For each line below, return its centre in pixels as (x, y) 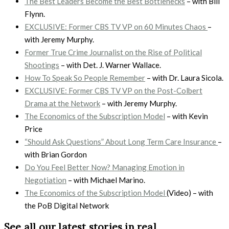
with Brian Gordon (56, 154)
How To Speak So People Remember (85, 77)
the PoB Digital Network (67, 205)
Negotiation (45, 180)
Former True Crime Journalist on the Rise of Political (113, 52)
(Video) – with (190, 192)
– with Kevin (187, 116)
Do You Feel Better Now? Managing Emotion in (105, 167)
